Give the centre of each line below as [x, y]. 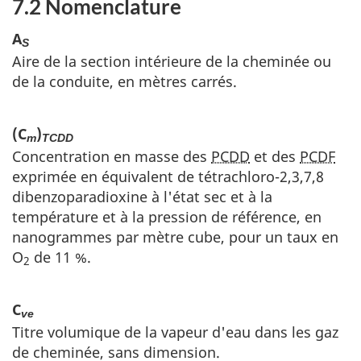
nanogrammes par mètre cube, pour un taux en [175, 237]
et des [275, 156]
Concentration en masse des [112, 156]
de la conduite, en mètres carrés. [124, 81]
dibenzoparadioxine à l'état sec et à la [142, 196]
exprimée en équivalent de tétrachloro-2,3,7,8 [168, 176]
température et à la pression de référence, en [167, 216]
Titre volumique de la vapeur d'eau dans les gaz [175, 332]
